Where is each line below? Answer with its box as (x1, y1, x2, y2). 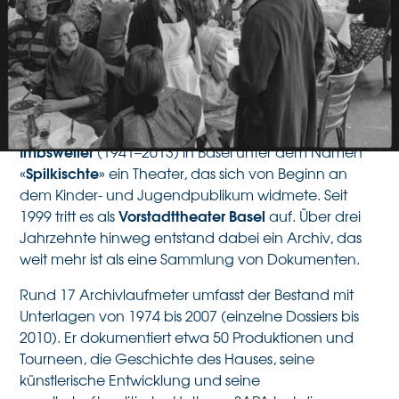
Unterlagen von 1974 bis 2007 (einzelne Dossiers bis (20, 305, 360, 326)
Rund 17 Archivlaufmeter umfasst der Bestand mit (20, 283, 354, 305)
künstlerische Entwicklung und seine (20, 369, 261, 390)
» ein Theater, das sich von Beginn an (99, 162, 348, 183)
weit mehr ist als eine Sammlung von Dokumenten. (20, 248, 361, 269)
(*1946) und (213, 119, 301, 141)
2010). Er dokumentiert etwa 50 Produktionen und (20, 326, 354, 347)
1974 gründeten (20, 119, 133, 141)
